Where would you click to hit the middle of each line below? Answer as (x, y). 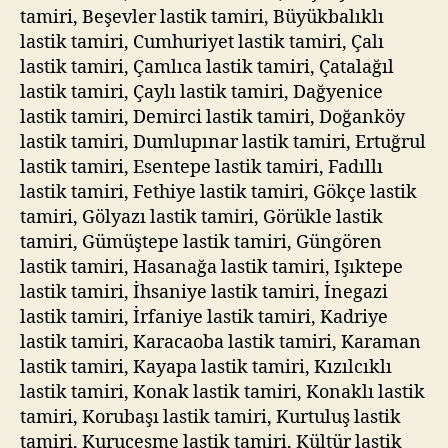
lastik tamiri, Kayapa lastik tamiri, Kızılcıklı (206, 367)
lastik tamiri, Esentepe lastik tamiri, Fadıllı (201, 167)
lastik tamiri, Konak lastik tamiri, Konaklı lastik (222, 392)
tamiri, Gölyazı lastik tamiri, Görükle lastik (201, 217)
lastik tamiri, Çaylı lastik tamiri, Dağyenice (201, 92)
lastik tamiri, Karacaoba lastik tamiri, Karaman (220, 342)
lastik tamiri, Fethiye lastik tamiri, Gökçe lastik (218, 192)
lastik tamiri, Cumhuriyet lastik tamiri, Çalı (202, 42)
